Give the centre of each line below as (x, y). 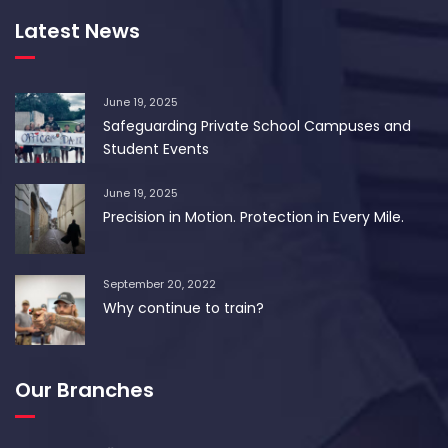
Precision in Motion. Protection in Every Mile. (253, 216)
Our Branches (84, 389)
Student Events (156, 148)
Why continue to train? (183, 307)
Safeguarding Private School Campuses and (257, 125)
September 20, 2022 (159, 283)
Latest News (77, 30)
